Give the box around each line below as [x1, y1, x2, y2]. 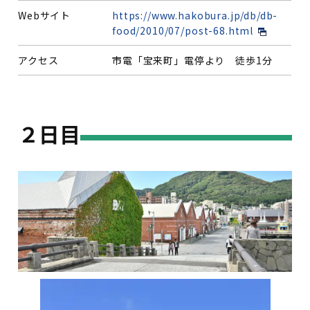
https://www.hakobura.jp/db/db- [112, 8, 278, 22]
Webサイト [18, 8, 71, 22]
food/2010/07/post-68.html [112, 23, 254, 37]
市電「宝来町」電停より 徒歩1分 [112, 53, 273, 67]
